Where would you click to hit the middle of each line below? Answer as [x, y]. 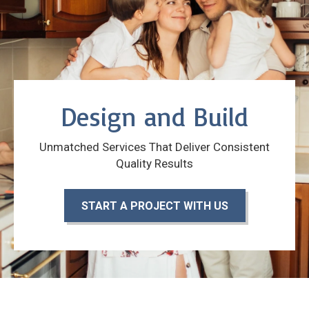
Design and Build [154, 116]
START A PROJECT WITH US [154, 206]
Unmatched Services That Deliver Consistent [154, 147]
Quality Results [154, 163]
